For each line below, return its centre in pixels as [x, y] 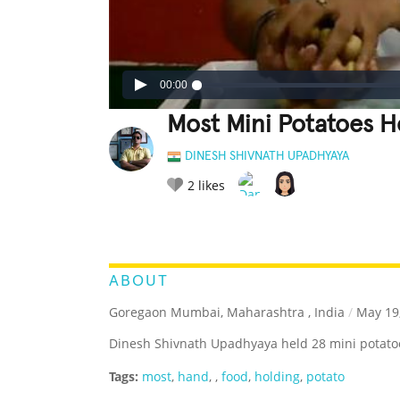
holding [277, 377]
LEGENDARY [246, 225]
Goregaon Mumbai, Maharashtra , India [227, 312]
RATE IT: [185, 225]
